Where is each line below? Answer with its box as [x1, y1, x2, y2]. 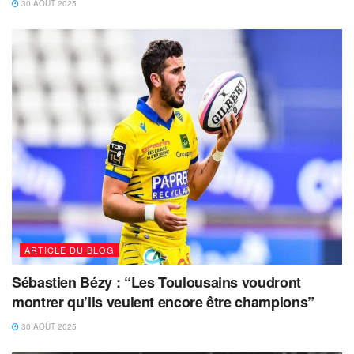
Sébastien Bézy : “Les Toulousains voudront [12, 272, 301, 293]
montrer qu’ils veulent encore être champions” [12, 292, 314, 313]
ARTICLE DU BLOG [24, 243, 115, 257]
